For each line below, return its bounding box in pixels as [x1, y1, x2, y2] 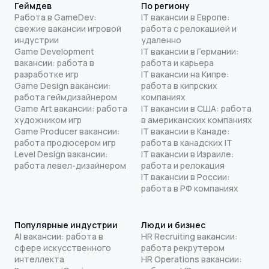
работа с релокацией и [141, 22, 237, 34]
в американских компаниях [141, 113, 252, 125]
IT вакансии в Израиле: [141, 148, 234, 160]
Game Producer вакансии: [14, 125, 120, 137]
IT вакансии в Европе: [141, 11, 230, 23]
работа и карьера [141, 56, 214, 68]
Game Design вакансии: [14, 79, 111, 91]
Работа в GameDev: [14, 11, 97, 23]
